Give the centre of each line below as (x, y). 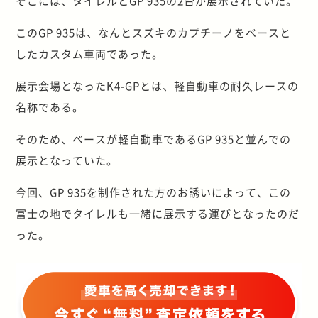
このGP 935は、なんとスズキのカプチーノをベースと (154, 33)
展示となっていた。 (67, 160)
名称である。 (50, 107)
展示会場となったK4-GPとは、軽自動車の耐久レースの (158, 86)
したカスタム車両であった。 (90, 54)
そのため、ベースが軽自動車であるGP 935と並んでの (154, 139)
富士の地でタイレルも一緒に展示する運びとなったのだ (158, 214)
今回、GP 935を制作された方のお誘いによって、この (154, 192)
